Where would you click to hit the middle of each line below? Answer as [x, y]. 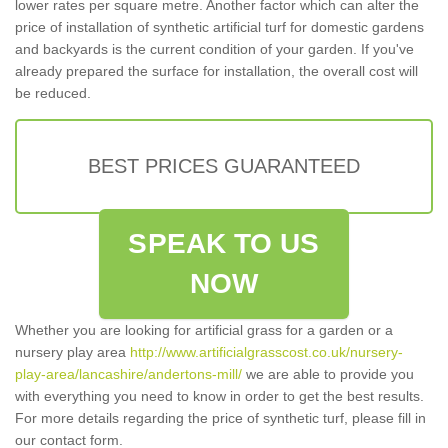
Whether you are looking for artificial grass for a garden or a [204, 330]
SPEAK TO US [224, 244]
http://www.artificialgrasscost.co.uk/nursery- [266, 352]
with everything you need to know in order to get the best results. [219, 396]
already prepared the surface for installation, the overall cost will [216, 71]
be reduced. [53, 93]
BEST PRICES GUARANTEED [224, 166]
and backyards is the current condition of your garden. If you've [214, 49]
